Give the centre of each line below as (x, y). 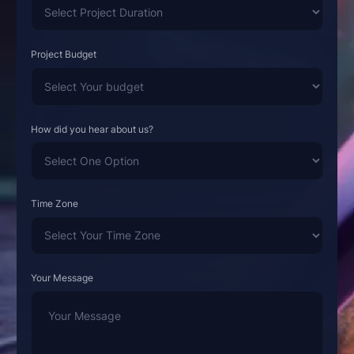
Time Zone (54, 203)
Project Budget (63, 55)
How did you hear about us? (92, 129)
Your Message (62, 278)
